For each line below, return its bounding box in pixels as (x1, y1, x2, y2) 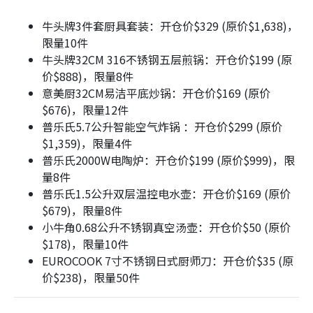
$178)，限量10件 (42, 235, 129, 252)
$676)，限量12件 (42, 101, 129, 118)
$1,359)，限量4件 (42, 134, 132, 152)
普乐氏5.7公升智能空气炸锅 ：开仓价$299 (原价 (42, 117, 282, 135)
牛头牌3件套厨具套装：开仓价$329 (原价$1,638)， (42, 17, 298, 34)
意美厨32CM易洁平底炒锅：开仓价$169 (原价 (42, 84, 270, 101)
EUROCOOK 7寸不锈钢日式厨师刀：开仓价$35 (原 (42, 252, 293, 269)
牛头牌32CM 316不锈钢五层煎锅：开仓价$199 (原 (42, 50, 292, 68)
